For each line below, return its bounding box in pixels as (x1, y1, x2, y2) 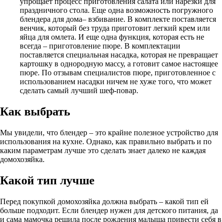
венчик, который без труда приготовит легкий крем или (20, 24, 210, 33)
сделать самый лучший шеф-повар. (20, 86, 138, 95)
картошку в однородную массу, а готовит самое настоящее (20, 59, 218, 68)
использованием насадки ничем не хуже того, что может (20, 77, 212, 86)
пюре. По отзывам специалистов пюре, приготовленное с (20, 68, 216, 77)
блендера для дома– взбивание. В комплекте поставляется (20, 15, 216, 24)
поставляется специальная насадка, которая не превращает (20, 51, 218, 59)
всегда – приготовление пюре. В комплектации (20, 42, 180, 51)
